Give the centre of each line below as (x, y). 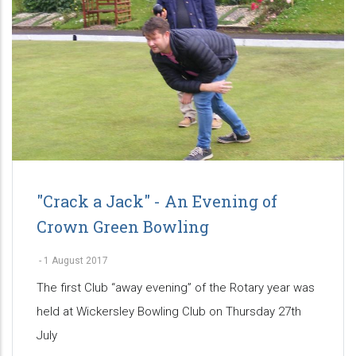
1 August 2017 (76, 261)
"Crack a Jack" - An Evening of (157, 201)
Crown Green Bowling (123, 227)
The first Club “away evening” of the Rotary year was (176, 288)
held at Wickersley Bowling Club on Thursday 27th (169, 312)
